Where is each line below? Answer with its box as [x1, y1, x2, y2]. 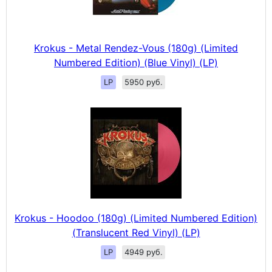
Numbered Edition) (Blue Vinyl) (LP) [54, 56, 218, 69]
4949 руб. [124, 247, 163, 257]
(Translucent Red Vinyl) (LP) [72, 226, 200, 239]
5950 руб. [124, 77, 163, 87]
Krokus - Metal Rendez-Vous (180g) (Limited [34, 42, 238, 55]
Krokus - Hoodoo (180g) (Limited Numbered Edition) [15, 212, 257, 225]
